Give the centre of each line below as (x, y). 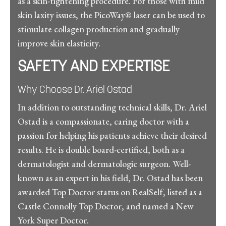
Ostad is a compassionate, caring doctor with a (103, 121)
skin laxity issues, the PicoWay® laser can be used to (111, 15)
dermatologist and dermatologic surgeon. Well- (104, 163)
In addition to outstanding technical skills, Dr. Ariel (112, 107)
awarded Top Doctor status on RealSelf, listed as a (110, 192)
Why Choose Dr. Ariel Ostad (75, 90)
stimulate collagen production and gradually (99, 29)
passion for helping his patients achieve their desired (112, 135)
